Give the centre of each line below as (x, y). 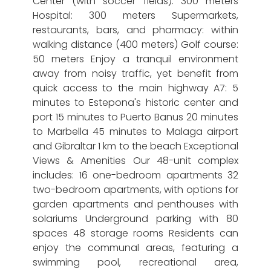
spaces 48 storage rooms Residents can (135, 233)
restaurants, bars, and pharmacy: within (135, 30)
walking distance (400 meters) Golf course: (135, 44)
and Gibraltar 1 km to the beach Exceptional (135, 146)
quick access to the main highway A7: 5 (135, 88)
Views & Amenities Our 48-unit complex (135, 161)
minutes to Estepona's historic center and (135, 103)
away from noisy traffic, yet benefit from (135, 73)
